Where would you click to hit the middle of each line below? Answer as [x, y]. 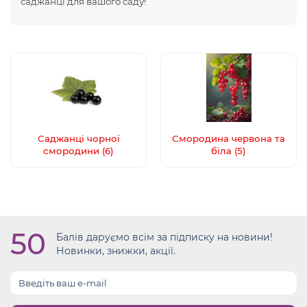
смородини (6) [78, 151]
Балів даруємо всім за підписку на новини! [164, 237]
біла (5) [229, 151]
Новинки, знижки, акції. [116, 251]
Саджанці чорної [78, 138]
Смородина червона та [229, 138]
